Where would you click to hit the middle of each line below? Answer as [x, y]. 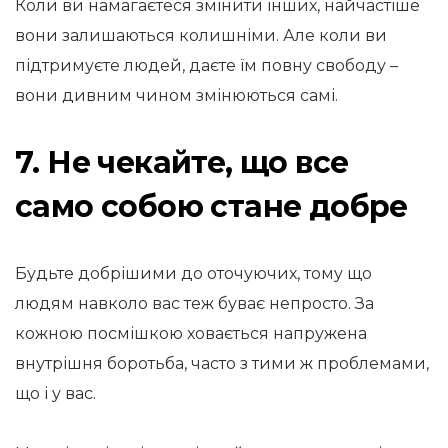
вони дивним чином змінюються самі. [176, 95]
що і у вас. [55, 393]
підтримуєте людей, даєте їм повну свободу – [206, 65]
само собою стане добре [211, 206]
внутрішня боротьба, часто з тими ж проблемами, [222, 363]
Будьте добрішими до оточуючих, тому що [193, 273]
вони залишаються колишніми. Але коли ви [201, 35]
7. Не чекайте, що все [182, 162]
